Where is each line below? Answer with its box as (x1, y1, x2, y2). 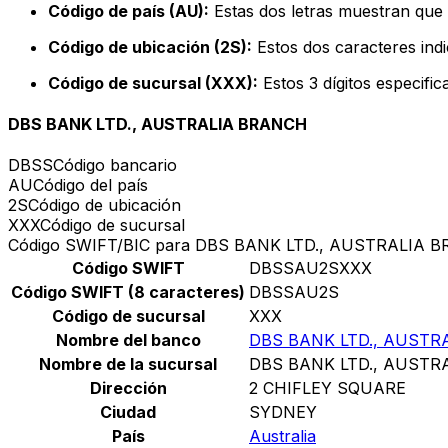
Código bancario (53, 155, 177, 176)
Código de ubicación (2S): (48, 36, 252, 57)
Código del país (33, 175, 148, 196)
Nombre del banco (55, 330, 201, 351)
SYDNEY (249, 402, 317, 423)
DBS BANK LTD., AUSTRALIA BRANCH (8, 114, 307, 135)
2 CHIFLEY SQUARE (249, 378, 406, 399)
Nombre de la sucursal (39, 354, 217, 375)
